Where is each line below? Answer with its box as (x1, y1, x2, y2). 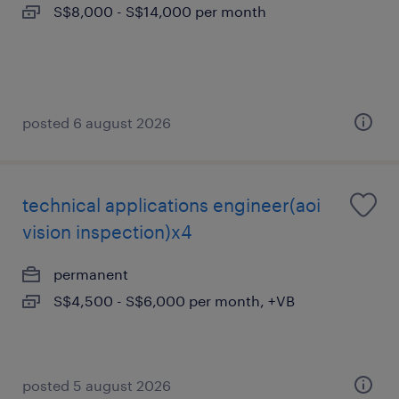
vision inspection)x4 (22, 221, 192, 242)
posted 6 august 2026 (22, 114, 171, 131)
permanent (53, 265, 128, 282)
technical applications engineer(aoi (22, 194, 321, 216)
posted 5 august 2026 (22, 377, 171, 394)
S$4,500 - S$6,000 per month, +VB (53, 292, 295, 309)
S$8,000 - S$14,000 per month (53, 3, 266, 20)
